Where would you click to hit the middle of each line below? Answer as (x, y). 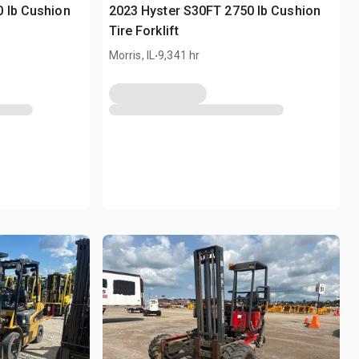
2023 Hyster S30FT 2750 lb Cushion (214, 11)
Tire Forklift (143, 31)
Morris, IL (132, 56)
